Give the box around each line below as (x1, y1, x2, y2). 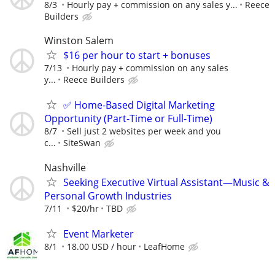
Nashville (44, 160, 86, 174)
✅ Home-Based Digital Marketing (63, 98, 215, 112)
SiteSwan (63, 137, 101, 149)
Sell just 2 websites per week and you (67, 125, 221, 137)
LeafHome (144, 240, 185, 252)
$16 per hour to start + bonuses (63, 48, 211, 63)
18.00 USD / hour (67, 240, 136, 252)
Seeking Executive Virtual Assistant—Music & (63, 175, 269, 189)
